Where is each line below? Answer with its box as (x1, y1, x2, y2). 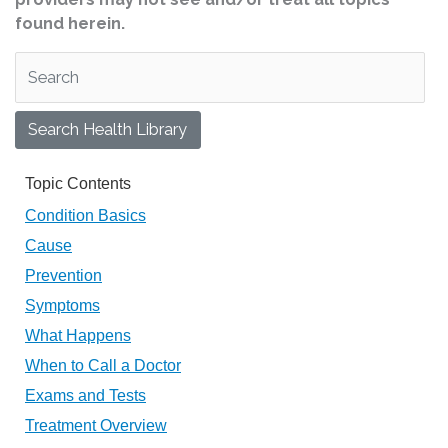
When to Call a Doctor (25, 356, 181, 375)
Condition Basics (25, 206, 146, 225)
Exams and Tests (25, 386, 146, 405)
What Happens (25, 326, 131, 345)
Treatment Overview (25, 416, 167, 435)
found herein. (15, 14, 125, 33)
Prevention (25, 266, 102, 285)
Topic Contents (25, 174, 131, 193)
